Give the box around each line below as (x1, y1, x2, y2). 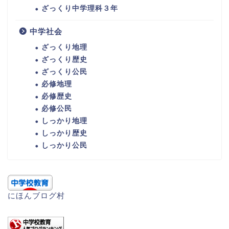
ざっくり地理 (41, 43, 87, 52)
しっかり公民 (41, 142, 87, 150)
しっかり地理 (41, 117, 87, 125)
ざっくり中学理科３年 (41, 5, 118, 13)
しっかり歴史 (41, 129, 87, 138)
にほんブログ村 (8, 191, 65, 200)
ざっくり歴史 (41, 56, 87, 64)
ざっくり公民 (41, 68, 87, 76)
